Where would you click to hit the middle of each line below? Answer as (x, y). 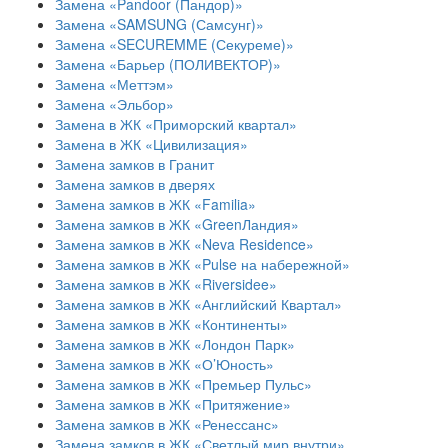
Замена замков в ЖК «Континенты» (171, 324)
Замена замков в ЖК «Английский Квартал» (198, 304)
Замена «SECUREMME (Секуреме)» (174, 44)
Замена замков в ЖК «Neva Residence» (184, 244)
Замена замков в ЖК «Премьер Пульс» (183, 384)
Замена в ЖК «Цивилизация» (151, 144)
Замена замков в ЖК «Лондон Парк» (175, 344)
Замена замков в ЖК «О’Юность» (164, 364)
